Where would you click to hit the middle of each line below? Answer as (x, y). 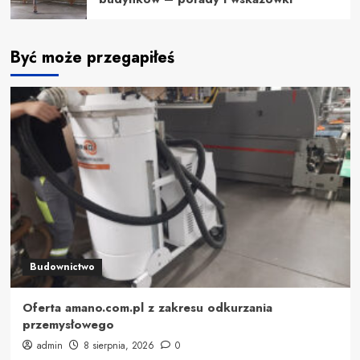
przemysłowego (68, 324)
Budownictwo (62, 266)
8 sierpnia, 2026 (119, 345)
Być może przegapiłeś (92, 57)
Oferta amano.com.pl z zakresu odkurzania (147, 307)
